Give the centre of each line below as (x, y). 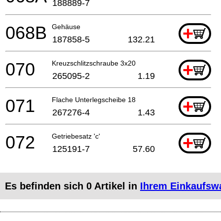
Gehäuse (66, 26)
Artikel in (116, 186)
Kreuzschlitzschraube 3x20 (94, 63)
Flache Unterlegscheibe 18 (94, 99)
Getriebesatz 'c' (76, 136)
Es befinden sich (46, 186)
